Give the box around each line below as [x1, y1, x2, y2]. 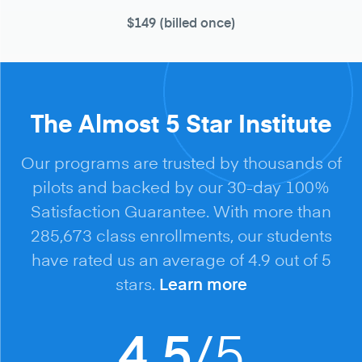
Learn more [158, 271, 247, 295]
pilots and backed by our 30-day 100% [32, 175, 330, 197]
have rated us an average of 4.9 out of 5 [31, 247, 331, 270]
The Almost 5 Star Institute [30, 105, 332, 140]
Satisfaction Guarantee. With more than [31, 199, 331, 221]
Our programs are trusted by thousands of [20, 150, 342, 173]
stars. [115, 271, 155, 294]
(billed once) [155, 12, 236, 31]
